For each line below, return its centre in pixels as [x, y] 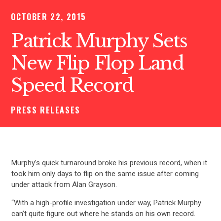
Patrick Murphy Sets [99, 41]
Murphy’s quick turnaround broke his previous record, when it [109, 163]
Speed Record [72, 86]
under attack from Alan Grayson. [64, 184]
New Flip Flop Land [97, 63]
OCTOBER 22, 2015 [49, 17]
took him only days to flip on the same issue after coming [105, 173]
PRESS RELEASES [46, 110]
